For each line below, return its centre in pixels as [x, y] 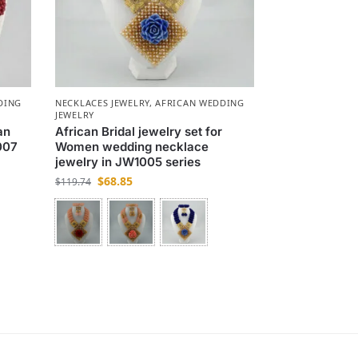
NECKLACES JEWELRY [102, 103]
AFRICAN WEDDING [200, 103]
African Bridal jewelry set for [139, 132]
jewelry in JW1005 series [128, 162]
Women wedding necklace [132, 147]
